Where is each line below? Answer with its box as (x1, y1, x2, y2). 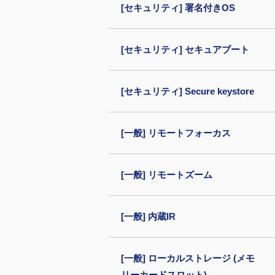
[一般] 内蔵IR (121, 211, 176, 222)
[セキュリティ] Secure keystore (121, 86, 254, 96)
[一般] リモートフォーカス (121, 128, 231, 138)
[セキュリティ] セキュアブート (121, 44, 249, 55)
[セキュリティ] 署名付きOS (121, 2, 235, 13)
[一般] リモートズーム (121, 169, 212, 180)
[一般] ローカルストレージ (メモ (121, 253, 255, 263)
